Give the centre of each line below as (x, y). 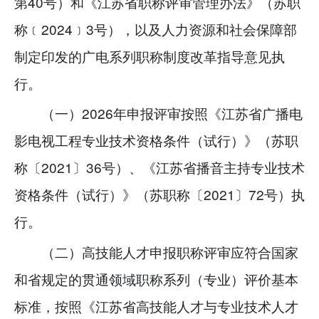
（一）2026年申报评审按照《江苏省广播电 (172, 113)
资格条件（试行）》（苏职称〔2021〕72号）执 (159, 194)
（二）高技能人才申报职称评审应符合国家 (170, 252)
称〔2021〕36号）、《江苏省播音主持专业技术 (159, 167)
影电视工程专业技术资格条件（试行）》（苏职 (156, 140)
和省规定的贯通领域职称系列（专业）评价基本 (156, 279)
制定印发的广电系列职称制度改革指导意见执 (150, 56)
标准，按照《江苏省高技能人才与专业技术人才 (156, 306)
